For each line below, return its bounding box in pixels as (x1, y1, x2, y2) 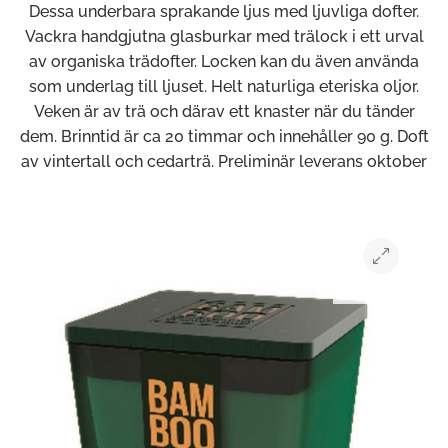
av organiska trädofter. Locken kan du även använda (29, 52, 419, 71)
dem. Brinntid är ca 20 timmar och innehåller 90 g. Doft (19, 127, 429, 146)
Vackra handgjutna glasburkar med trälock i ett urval (24, 27, 424, 46)
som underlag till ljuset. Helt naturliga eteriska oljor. (29, 77, 419, 96)
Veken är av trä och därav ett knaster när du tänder (33, 102, 415, 121)
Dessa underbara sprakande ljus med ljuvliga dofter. (29, 2, 419, 21)
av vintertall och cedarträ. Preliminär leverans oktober (21, 152, 427, 171)
